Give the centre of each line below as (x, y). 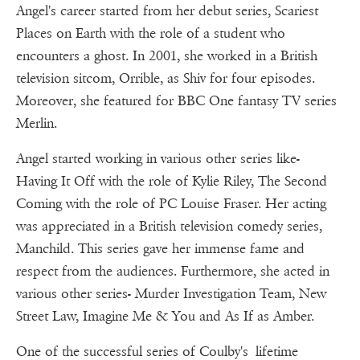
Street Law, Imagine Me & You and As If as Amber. (165, 317)
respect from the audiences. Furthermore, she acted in (173, 272)
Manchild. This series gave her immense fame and (160, 249)
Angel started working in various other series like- (158, 159)
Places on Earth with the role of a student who (151, 34)
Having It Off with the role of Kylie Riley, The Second (172, 182)
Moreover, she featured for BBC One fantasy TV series (176, 101)
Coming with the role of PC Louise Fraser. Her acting (171, 204)
